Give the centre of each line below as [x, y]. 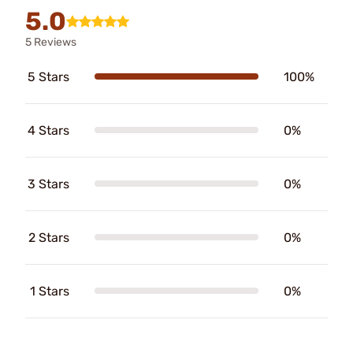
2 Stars [49, 237]
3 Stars [48, 184]
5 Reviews [51, 42]
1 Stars [50, 291]
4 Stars [48, 130]
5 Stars [48, 76]
